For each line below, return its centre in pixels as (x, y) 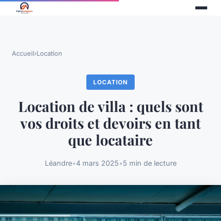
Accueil (23, 53)
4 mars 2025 (97, 163)
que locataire (110, 140)
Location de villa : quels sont (110, 106)
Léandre (58, 163)
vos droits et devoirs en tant (110, 123)
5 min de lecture (149, 163)
